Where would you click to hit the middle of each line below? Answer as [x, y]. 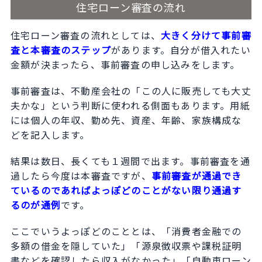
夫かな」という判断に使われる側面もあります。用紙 [130, 106]
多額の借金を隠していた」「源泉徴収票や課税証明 [126, 246]
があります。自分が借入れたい [181, 50]
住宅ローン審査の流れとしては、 [85, 35]
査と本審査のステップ [61, 50]
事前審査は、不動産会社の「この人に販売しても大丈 [131, 91]
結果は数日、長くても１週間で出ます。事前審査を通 [130, 161]
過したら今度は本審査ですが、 [81, 176]
